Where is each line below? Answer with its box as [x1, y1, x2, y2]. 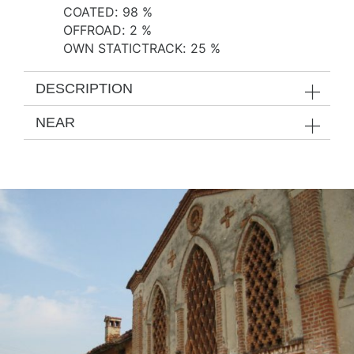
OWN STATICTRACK [63, 40, 183, 57]
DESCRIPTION [36, 81, 133, 97]
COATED [63, 4, 115, 21]
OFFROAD [63, 22, 122, 39]
